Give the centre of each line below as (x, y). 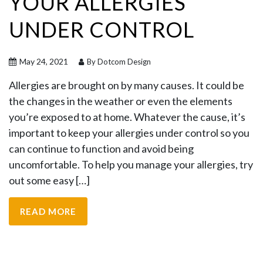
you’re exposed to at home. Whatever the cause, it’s (127, 117)
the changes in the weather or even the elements (121, 101)
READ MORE (48, 211)
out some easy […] (49, 180)
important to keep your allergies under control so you (129, 133)
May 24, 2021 (43, 61)
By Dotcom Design (118, 62)
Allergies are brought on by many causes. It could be (127, 85)
